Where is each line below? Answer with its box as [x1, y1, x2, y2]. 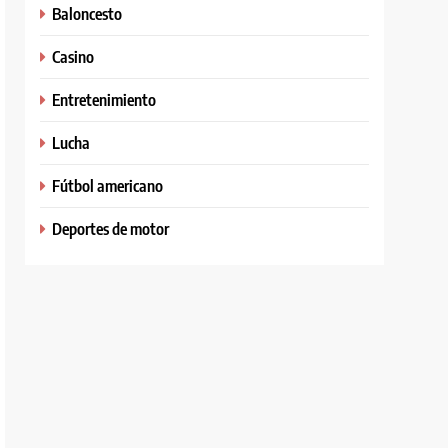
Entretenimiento [52, 88, 157, 110]
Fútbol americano [52, 174, 164, 196]
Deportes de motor [52, 217, 170, 239]
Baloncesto [52, 2, 123, 24]
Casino [52, 45, 95, 67]
